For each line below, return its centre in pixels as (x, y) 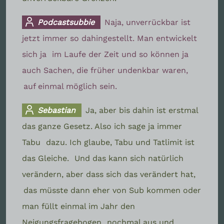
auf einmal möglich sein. (70, 86)
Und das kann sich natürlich (129, 158)
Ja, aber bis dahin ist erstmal (142, 110)
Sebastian (55, 110)
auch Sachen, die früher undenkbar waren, (105, 70)
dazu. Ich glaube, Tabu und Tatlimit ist (120, 142)
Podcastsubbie (65, 22)
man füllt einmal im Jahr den (78, 206)
